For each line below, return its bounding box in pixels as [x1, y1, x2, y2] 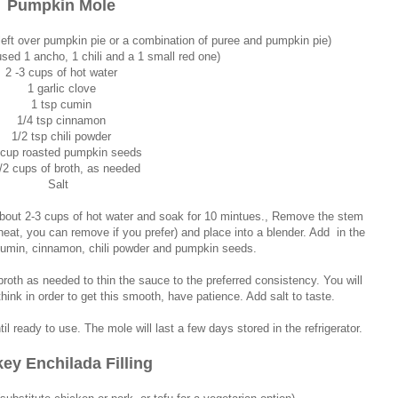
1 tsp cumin [31, 97, 92, 111]
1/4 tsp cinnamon [17, 113, 106, 127]
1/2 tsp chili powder [12, 129, 111, 143]
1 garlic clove [27, 81, 96, 95]
